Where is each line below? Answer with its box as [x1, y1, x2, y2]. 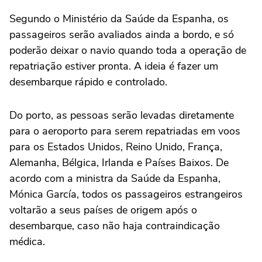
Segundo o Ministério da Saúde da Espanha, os [9, 12, 229, 26]
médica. [9, 235, 45, 249]
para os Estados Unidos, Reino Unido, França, [9, 140, 222, 154]
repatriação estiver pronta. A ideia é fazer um [9, 59, 218, 73]
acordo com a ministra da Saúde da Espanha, [9, 171, 220, 185]
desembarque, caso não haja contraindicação [9, 219, 220, 233]
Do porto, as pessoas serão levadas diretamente [9, 108, 234, 122]
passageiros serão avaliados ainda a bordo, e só [9, 27, 234, 42]
